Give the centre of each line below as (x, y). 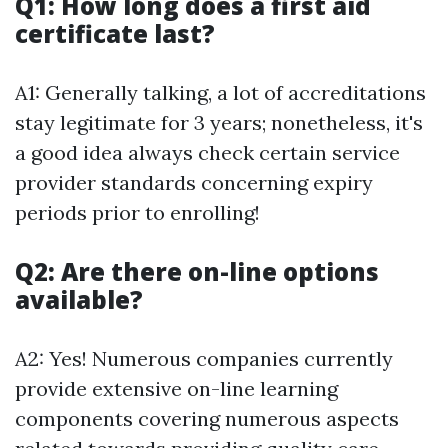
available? (79, 299)
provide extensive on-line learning (176, 388)
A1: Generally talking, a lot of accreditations (220, 92)
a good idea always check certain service (207, 152)
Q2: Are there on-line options (197, 271)
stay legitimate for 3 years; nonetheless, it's (219, 122)
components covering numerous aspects (207, 418)
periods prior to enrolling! (137, 212)
